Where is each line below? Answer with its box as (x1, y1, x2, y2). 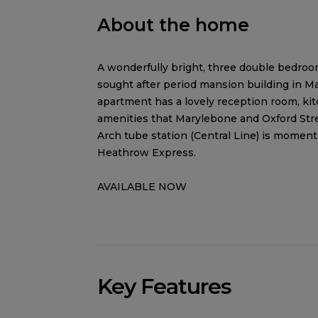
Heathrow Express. (97, 146, 196, 159)
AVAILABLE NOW (97, 180, 187, 193)
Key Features (97, 273, 231, 300)
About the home (97, 14, 249, 35)
